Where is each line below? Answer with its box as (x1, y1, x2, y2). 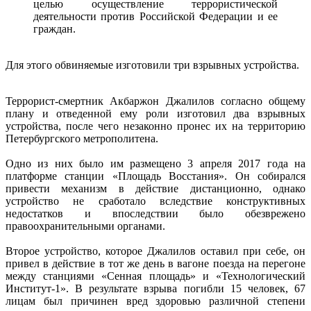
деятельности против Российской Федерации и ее (33, 10, 278, 23)
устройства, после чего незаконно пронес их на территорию (6, 120, 305, 133)
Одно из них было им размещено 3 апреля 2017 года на (6, 158, 305, 170)
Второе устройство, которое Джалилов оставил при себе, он (6, 245, 305, 258)
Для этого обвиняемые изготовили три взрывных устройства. (6, 59, 299, 72)
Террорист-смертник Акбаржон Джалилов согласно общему (6, 95, 305, 108)
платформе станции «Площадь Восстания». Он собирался (6, 170, 305, 183)
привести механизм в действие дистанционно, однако (6, 183, 305, 195)
